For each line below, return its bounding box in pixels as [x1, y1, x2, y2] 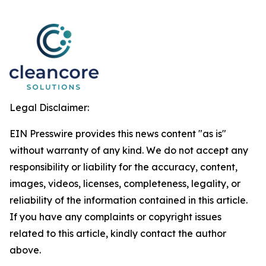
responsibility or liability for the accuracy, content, [9, 161, 237, 173]
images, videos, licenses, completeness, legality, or [9, 178, 240, 189]
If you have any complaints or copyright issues [9, 211, 221, 223]
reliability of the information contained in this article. [9, 194, 248, 206]
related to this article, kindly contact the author [9, 227, 226, 239]
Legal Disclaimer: [9, 102, 89, 113]
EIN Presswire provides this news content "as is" [9, 128, 226, 140]
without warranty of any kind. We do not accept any [9, 144, 248, 156]
